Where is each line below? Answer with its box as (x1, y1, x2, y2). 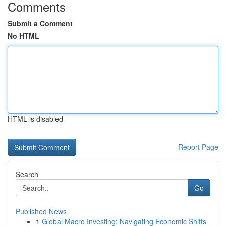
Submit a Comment (8, 18, 73, 28)
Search (16, 169, 38, 179)
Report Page (178, 142, 218, 152)
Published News (16, 206, 67, 216)
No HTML (8, 31, 39, 41)
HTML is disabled (8, 114, 63, 124)
